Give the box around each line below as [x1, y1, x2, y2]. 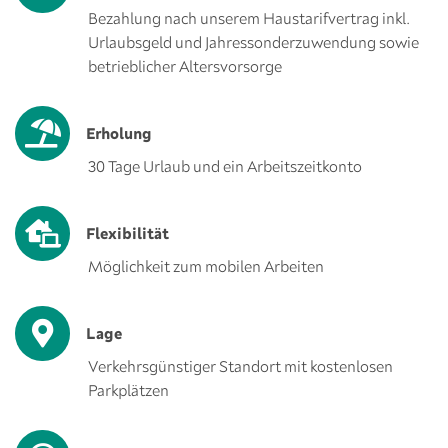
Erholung [86, 124, 153, 142]
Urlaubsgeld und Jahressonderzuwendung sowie [88, 33, 419, 51]
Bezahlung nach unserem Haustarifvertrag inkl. [88, 9, 410, 27]
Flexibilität [86, 224, 170, 242]
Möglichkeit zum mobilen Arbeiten [88, 257, 324, 275]
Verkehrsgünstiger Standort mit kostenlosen [88, 357, 393, 375]
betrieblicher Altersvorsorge [88, 57, 282, 75]
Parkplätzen [88, 381, 172, 399]
